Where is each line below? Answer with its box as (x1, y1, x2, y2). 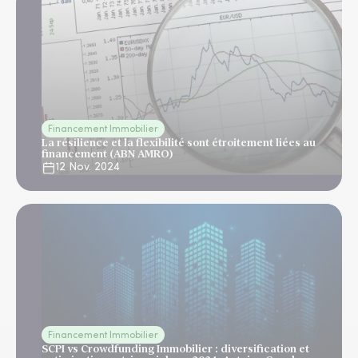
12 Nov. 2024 (56, 161, 120, 173)
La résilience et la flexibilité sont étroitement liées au (42, 137, 316, 149)
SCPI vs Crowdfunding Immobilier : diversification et (42, 343, 309, 355)
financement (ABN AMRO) (42, 148, 173, 160)
